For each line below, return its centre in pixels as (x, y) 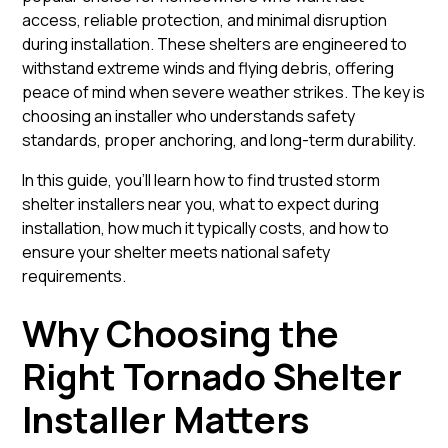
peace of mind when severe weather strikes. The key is (224, 92)
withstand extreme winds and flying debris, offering (208, 68)
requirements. (74, 276)
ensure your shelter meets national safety (176, 252)
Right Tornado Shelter (212, 376)
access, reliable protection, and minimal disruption (205, 20)
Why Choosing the (181, 333)
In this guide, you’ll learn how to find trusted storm (201, 180)
